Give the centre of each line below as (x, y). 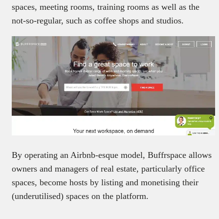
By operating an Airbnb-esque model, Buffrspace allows (112, 155)
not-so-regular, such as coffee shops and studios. (98, 20)
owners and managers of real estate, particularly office (108, 168)
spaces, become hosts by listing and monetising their (105, 182)
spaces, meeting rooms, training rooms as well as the (106, 7)
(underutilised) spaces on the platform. (80, 196)
